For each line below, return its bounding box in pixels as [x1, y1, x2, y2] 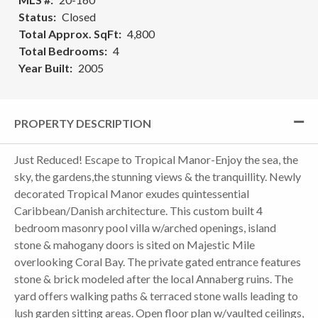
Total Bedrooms [18, 43, 104, 57]
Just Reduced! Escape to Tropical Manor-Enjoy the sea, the [14, 152, 298, 166]
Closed [62, 9, 96, 23]
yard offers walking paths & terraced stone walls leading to [14, 288, 298, 302]
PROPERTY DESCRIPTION [14, 116, 151, 130]
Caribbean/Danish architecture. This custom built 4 [14, 203, 263, 217]
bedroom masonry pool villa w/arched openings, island [14, 220, 276, 234]
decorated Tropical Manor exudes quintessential [14, 186, 249, 200]
